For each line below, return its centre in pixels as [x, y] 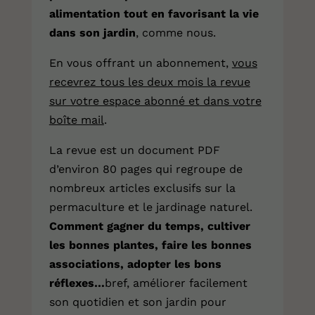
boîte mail [76, 120]
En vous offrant [94, 63]
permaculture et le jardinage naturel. [150, 207]
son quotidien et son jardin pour [137, 302]
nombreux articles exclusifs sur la [142, 188]
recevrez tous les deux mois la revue [149, 82]
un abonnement [182, 63]
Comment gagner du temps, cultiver [149, 226]
